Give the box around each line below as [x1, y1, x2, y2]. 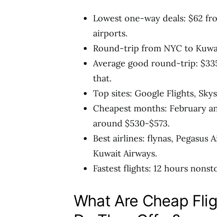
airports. [93, 28, 127, 39]
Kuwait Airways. [93, 148, 157, 159]
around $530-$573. [93, 118, 170, 129]
